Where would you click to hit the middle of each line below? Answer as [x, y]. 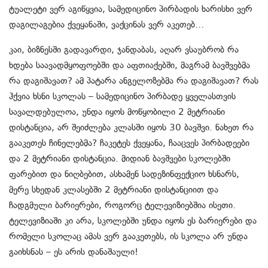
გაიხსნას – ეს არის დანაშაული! [74, 252]
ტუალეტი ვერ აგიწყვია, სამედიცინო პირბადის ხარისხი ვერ [131, 9]
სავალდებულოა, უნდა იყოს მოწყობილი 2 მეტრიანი [117, 112]
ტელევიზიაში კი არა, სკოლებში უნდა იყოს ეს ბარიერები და [133, 221]
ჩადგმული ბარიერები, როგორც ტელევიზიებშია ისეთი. [122, 205]
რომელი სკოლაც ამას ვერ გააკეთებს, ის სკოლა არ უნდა [128, 237]
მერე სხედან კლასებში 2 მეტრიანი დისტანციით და [114, 190]
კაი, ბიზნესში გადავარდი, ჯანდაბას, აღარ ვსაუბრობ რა [124, 50]
